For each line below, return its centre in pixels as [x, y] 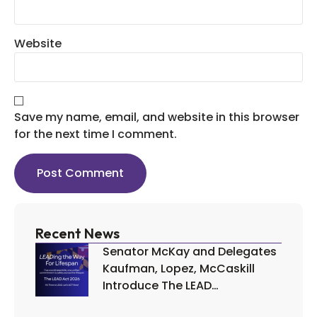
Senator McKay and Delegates [190, 252]
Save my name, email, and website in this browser [157, 117]
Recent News [77, 234]
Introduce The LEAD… [161, 286]
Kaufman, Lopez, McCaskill [179, 269]
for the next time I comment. [96, 134]
